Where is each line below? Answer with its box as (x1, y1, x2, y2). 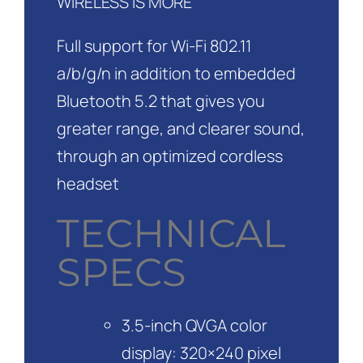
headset (56, 173, 119, 195)
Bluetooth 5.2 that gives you (56, 90, 265, 113)
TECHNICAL (56, 210, 285, 258)
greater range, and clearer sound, (56, 117, 305, 140)
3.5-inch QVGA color (121, 314, 267, 336)
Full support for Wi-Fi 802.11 (56, 35, 251, 58)
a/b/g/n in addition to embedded (56, 62, 296, 85)
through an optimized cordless (56, 145, 283, 168)
